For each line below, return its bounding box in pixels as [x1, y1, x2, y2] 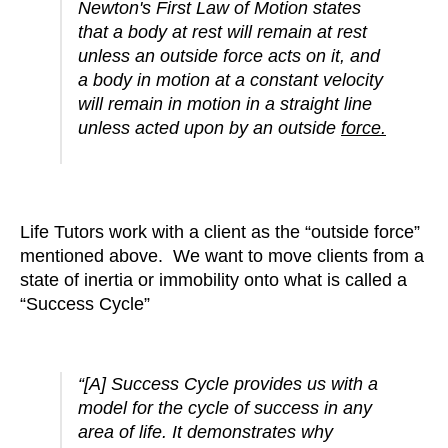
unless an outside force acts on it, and [78, 46, 380, 67]
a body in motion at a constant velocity [78, 70, 383, 91]
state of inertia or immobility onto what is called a [20, 270, 407, 291]
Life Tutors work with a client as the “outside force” [20, 222, 420, 243]
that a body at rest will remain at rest [78, 22, 367, 43]
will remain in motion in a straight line [78, 94, 372, 115]
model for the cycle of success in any [78, 398, 372, 419]
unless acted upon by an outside [78, 118, 341, 139]
